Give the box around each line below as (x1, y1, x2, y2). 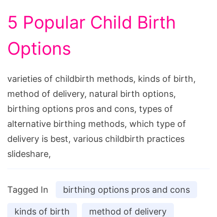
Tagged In (7, 185, 48, 195)
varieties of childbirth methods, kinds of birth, (7, 74, 196, 84)
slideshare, (7, 149, 51, 159)
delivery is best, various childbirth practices (7, 134, 185, 144)
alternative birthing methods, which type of (7, 119, 186, 129)
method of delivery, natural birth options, (7, 89, 176, 99)
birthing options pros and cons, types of (7, 104, 173, 114)
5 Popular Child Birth (7, 12, 176, 33)
